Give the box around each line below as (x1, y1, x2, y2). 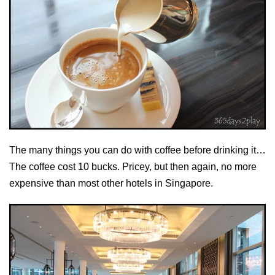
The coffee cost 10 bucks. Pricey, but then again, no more (9, 161, 257, 172)
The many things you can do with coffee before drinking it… (9, 145, 266, 156)
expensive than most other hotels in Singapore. (9, 178, 213, 189)
